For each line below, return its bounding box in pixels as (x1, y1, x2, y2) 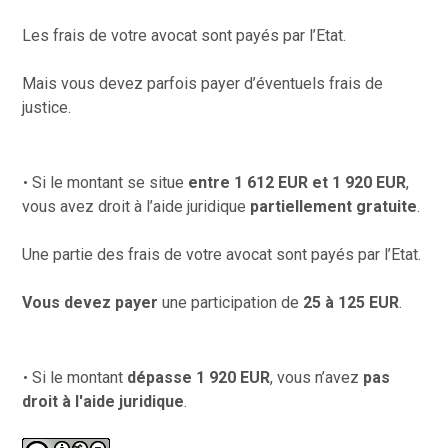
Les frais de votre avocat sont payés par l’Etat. (22, 25, 347, 45)
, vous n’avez (270, 367, 364, 387)
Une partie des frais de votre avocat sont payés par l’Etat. (22, 244, 422, 264)
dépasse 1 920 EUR (127, 367, 271, 387)
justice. (22, 97, 72, 117)
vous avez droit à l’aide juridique (22, 196, 247, 216)
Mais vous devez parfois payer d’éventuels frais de (22, 73, 384, 93)
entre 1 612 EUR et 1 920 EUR (188, 172, 407, 192)
